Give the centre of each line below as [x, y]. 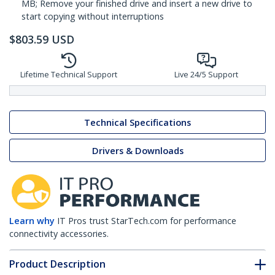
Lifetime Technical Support [69, 75]
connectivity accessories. [59, 234]
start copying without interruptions [93, 17]
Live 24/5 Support [206, 75]
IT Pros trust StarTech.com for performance [147, 221]
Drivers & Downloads [137, 150]
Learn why [32, 221]
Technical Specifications [137, 122]
